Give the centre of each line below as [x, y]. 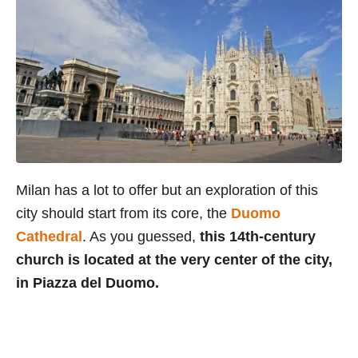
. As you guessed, [139, 237]
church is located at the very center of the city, [174, 260]
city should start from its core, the [123, 214]
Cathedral [49, 237]
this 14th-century [256, 237]
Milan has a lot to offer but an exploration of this [167, 191]
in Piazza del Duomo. [88, 283]
